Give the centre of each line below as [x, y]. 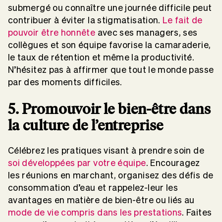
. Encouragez [173, 163]
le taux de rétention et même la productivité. [101, 57]
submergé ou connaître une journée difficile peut [110, 7]
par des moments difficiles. [65, 82]
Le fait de [183, 20]
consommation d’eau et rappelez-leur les [93, 188]
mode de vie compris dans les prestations [95, 213]
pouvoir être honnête [52, 32]
